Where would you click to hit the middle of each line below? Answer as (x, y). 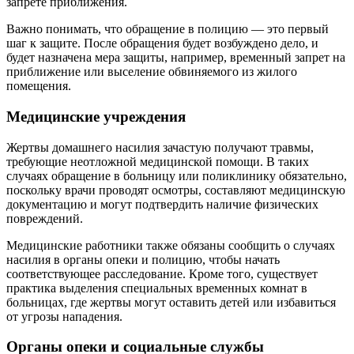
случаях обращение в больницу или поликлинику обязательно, (177, 175)
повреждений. (45, 218)
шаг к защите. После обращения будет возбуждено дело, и (162, 43)
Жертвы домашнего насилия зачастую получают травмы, (160, 147)
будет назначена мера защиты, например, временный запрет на (176, 58)
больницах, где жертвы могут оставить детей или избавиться (171, 302)
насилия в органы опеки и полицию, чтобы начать (143, 259)
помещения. (39, 86)
